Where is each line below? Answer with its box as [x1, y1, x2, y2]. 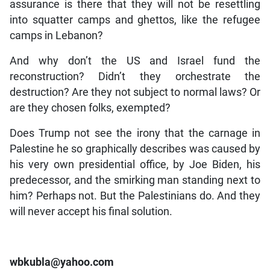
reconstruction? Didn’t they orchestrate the [9, 70, 261, 83]
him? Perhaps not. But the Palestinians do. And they [9, 189, 261, 202]
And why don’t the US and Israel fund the [9, 54, 261, 67]
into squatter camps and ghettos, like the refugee [9, 13, 261, 26]
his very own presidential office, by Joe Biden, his [9, 158, 261, 171]
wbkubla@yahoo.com [9, 256, 114, 268]
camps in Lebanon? [9, 29, 103, 42]
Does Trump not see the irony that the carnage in [9, 127, 261, 139]
